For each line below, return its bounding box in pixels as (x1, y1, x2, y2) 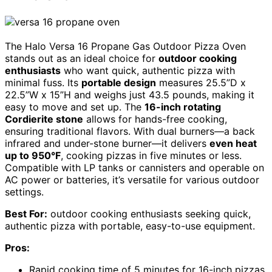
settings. (5, 185, 44, 198)
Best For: (5, 207, 47, 220)
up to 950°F (5, 149, 61, 161)
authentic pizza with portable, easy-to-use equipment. (5, 219, 255, 232)
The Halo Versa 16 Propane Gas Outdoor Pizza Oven (5, 39, 246, 52)
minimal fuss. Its (5, 76, 81, 89)
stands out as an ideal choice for (5, 52, 158, 64)
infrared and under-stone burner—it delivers (5, 137, 209, 149)
